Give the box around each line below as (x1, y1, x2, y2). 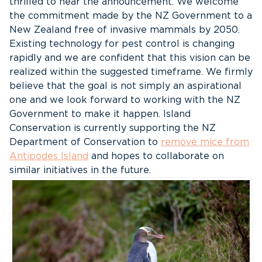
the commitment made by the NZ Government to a (9, 11, 252, 21)
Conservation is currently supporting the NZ (9, 123, 216, 133)
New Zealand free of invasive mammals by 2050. (9, 25, 240, 35)
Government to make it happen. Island (9, 109, 191, 119)
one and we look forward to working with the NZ (9, 95, 240, 105)
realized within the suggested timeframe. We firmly (9, 67, 253, 77)
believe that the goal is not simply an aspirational (9, 81, 242, 91)
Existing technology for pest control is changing (9, 39, 235, 49)
